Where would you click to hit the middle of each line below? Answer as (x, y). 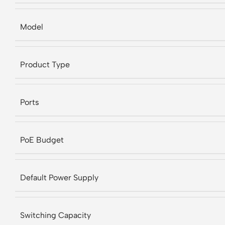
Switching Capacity (55, 215)
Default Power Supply (59, 177)
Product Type (45, 64)
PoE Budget (42, 140)
